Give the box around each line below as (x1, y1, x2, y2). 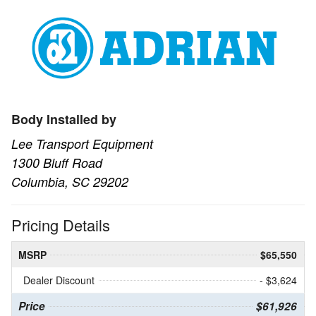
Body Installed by (11, 110, 116, 129)
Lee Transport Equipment (11, 135, 153, 153)
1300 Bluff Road (11, 154, 102, 172)
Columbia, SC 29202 (11, 173, 128, 191)
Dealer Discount (23, 273, 95, 288)
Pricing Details (11, 214, 110, 236)
